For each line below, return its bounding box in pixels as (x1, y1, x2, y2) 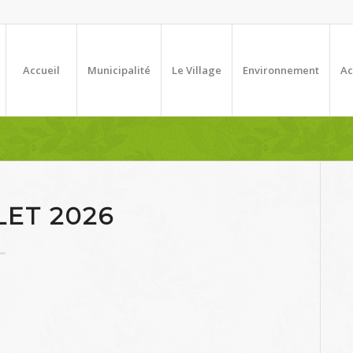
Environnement (243, 63, 319, 77)
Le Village (172, 63, 221, 77)
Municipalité (87, 63, 150, 77)
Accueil (23, 63, 60, 77)
